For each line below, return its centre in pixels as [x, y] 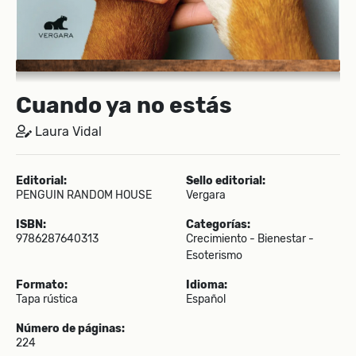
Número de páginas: [70, 328]
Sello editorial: [226, 180]
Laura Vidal [67, 131]
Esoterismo [214, 255]
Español [206, 299]
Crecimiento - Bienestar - [250, 238]
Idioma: [207, 284]
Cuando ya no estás [124, 105]
